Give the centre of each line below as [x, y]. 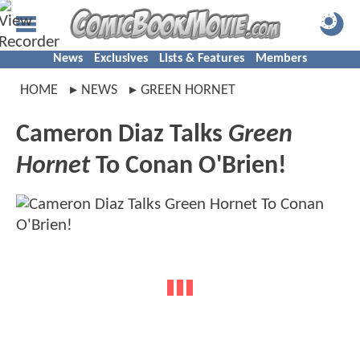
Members [281, 59]
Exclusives [121, 59]
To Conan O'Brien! [188, 166]
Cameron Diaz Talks [122, 135]
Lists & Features [202, 59]
